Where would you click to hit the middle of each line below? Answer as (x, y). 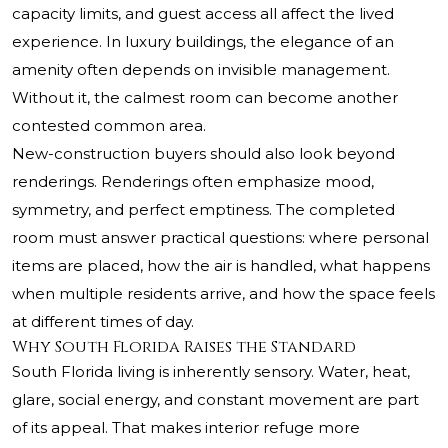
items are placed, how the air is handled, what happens (221, 266)
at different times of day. (103, 322)
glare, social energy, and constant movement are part (215, 400)
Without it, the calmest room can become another (205, 98)
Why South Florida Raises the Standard (184, 347)
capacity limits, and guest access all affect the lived (203, 14)
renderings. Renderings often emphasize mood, (193, 182)
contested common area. (109, 126)
